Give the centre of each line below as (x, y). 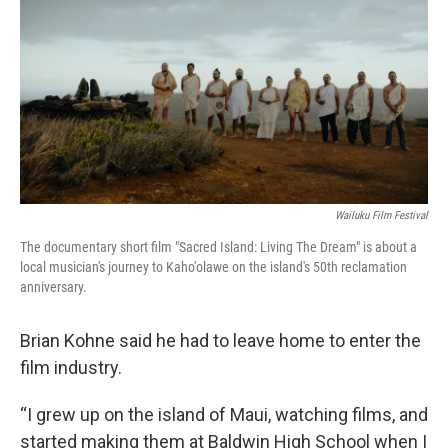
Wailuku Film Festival (381, 216)
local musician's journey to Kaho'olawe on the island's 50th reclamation (213, 267)
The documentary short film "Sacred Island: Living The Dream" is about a (218, 247)
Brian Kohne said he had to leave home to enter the (220, 341)
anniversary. (53, 287)
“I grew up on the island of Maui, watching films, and (224, 415)
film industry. (71, 368)
